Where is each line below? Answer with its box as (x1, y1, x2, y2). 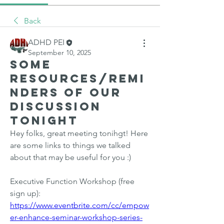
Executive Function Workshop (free (10, 176, 134, 186)
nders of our (10, 85, 121, 100)
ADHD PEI (28, 37, 64, 47)
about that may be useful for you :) (10, 152, 131, 162)
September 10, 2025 (28, 48, 91, 57)
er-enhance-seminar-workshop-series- (10, 212, 142, 222)
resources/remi (10, 71, 145, 86)
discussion (10, 99, 101, 114)
